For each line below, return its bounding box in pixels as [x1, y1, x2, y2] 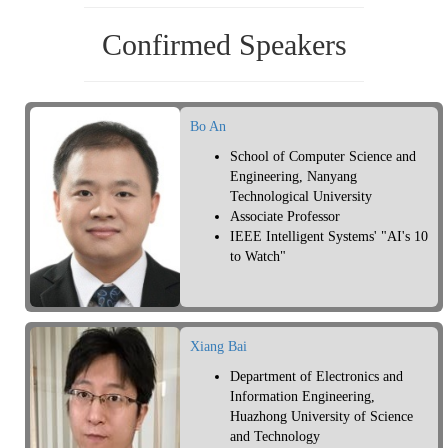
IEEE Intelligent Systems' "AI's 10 [230, 229, 428, 245]
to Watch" [230, 249, 286, 265]
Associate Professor [230, 209, 340, 225]
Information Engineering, [230, 389, 375, 405]
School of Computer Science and [230, 149, 416, 165]
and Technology [230, 429, 320, 445]
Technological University [230, 189, 372, 205]
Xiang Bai [190, 339, 247, 355]
